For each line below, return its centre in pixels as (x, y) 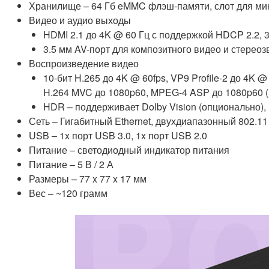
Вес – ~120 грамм (68, 193)
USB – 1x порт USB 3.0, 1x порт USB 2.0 (118, 136)
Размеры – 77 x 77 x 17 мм (88, 179)
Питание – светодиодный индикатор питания (130, 150)
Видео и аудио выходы (80, 20)
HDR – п (62, 107)
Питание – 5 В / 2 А (71, 165)
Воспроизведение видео (84, 64)
